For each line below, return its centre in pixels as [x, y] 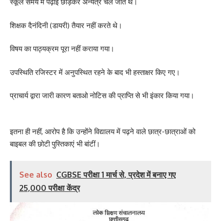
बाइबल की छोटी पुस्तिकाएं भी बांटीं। [55, 144]
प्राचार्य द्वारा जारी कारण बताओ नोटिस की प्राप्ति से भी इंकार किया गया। [102, 95]
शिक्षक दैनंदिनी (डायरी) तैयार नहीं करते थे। [66, 25]
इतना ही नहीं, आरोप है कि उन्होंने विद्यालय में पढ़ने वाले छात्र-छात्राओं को [103, 131]
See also [36, 175]
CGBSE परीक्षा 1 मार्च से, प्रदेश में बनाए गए [116, 175]
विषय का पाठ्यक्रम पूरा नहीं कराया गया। [62, 49]
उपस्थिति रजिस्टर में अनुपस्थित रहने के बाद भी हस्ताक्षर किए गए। [95, 72]
